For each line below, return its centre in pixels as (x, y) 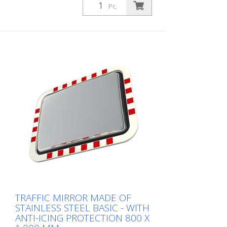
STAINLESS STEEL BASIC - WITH (82, 208)
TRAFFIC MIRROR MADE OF (73, 198)
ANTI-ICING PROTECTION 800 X (82, 218)
